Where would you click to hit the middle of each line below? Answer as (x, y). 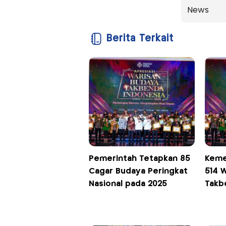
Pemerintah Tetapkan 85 (139, 159)
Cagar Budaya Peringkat (138, 172)
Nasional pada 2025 (128, 184)
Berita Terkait (140, 39)
